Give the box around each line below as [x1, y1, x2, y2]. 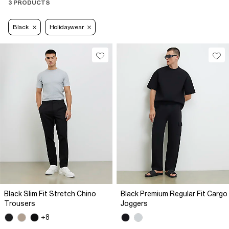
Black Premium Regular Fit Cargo [121, 190, 227, 198]
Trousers [4, 199, 35, 208]
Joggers [121, 199, 148, 208]
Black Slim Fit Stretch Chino [4, 190, 96, 198]
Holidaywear [49, 24, 84, 31]
